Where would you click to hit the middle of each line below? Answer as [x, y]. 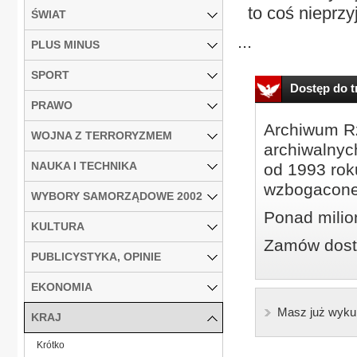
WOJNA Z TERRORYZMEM [102, 135]
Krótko [51, 345]
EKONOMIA [62, 286]
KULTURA [58, 226]
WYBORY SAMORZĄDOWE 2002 [117, 196]
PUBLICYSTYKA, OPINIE [96, 256]
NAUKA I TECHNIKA [84, 165]
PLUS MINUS [65, 44]
